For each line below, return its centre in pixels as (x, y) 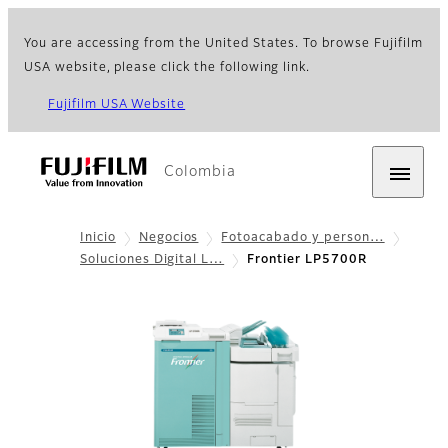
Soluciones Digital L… (152, 260)
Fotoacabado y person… (303, 238)
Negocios (168, 238)
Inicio (98, 238)
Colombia (200, 172)
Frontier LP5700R (307, 260)
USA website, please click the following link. (167, 68)
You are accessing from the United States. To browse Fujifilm (223, 44)
